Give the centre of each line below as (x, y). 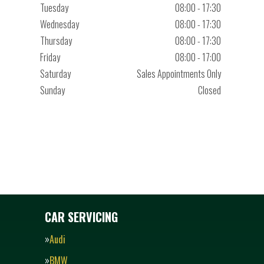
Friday (50, 57)
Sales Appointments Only (179, 74)
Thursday (56, 41)
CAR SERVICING (81, 217)
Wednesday (59, 24)
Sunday (52, 90)
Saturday (55, 74)
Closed (209, 90)
